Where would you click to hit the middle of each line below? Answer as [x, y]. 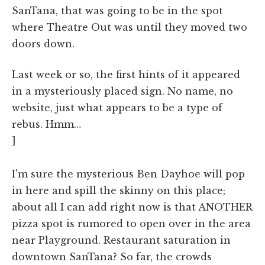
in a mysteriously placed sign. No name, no [122, 91]
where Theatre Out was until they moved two [130, 28]
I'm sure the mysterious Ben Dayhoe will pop [128, 174]
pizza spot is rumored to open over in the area [131, 224]
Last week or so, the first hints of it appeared [126, 75]
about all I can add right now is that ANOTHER [132, 207]
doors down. [43, 44]
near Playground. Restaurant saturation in [121, 240]
